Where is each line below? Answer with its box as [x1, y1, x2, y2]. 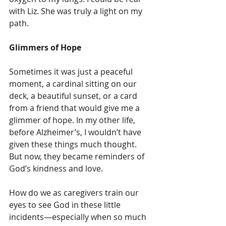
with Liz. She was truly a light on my [9, 6, 144, 17]
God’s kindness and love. [9, 163, 103, 175]
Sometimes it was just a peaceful [9, 66, 135, 78]
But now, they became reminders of [9, 151, 146, 162]
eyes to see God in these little [9, 199, 123, 211]
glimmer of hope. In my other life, [9, 115, 137, 126]
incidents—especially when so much [9, 211, 148, 223]
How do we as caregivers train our [9, 187, 141, 199]
